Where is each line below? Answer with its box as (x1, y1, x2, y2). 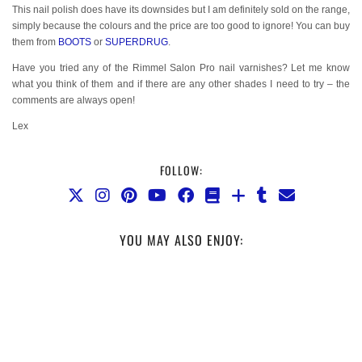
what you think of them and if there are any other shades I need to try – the (12, 78, 350, 90)
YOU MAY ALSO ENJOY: (119, 229, 243, 250)
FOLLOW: (159, 161, 203, 179)
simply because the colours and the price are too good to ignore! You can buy (12, 20, 350, 32)
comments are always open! (12, 95, 135, 107)
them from (12, 36, 58, 48)
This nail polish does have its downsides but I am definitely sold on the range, (12, 4, 350, 16)
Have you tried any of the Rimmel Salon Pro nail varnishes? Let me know (12, 62, 350, 74)
